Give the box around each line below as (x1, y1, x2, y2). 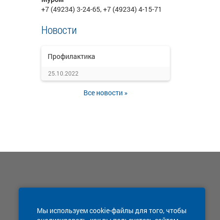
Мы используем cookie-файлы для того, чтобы (37, 206, 187, 215)
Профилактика (47, 52, 95, 61)
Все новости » (83, 88, 128, 97)
